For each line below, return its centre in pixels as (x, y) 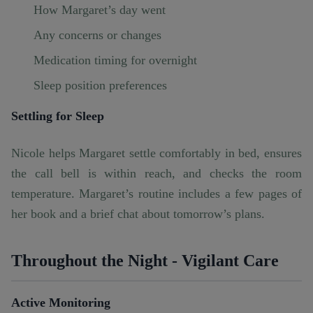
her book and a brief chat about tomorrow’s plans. (138, 214)
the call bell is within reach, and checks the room (156, 174)
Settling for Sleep (58, 116)
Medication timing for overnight (115, 60)
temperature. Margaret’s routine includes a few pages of (156, 194)
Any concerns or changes (97, 35)
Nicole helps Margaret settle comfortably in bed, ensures (156, 153)
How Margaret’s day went (100, 10)
